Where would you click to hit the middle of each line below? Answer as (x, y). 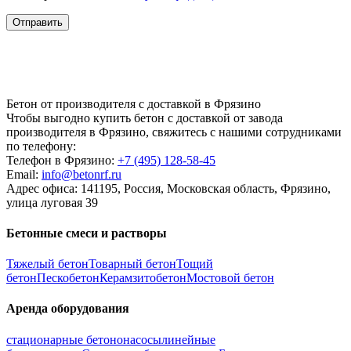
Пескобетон (68, 278)
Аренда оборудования (68, 309)
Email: (24, 174)
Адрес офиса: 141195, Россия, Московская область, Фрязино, (168, 188)
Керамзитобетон (143, 278)
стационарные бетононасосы (84, 339)
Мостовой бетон (230, 278)
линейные (188, 339)
